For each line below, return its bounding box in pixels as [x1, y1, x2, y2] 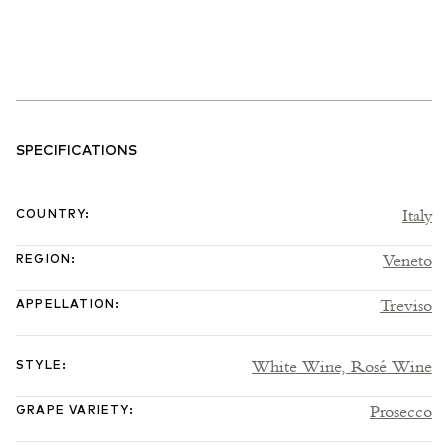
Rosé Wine [350, 354, 432, 378]
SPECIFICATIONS [16, 144, 137, 159]
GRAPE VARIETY [16, 405, 129, 418]
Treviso [379, 293, 432, 317]
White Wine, [251, 354, 351, 378]
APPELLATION [16, 299, 116, 312]
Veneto [382, 248, 432, 272]
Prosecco [369, 399, 432, 423]
